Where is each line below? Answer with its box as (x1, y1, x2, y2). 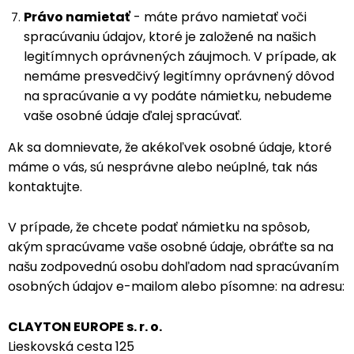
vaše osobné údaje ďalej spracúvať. (24, 107, 242, 125)
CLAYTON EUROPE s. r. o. (8, 318, 164, 336)
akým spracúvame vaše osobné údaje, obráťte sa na (8, 238, 333, 256)
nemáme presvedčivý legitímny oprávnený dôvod (24, 67, 334, 85)
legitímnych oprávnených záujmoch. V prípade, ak (24, 47, 337, 66)
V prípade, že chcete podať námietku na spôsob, (8, 218, 310, 236)
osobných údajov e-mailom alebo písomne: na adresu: (8, 277, 345, 296)
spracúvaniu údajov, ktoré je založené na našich (24, 28, 316, 46)
